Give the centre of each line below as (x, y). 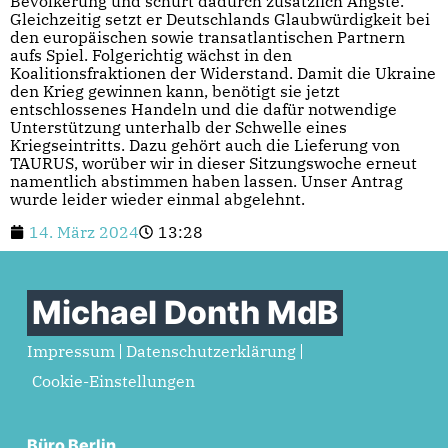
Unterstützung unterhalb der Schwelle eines (178, 127)
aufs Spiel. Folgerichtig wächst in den (151, 55)
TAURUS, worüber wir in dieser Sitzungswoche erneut (213, 163)
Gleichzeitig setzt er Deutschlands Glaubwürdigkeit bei (220, 19)
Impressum (70, 351)
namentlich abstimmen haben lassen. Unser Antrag (206, 181)
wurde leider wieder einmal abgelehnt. (157, 199)
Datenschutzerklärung (210, 351)
